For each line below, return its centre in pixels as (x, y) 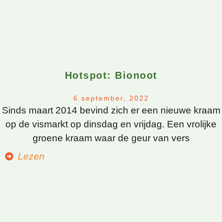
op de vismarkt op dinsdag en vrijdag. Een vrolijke (111, 124)
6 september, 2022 (111, 98)
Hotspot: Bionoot (111, 75)
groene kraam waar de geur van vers (111, 138)
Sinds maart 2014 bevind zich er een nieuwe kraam (111, 110)
